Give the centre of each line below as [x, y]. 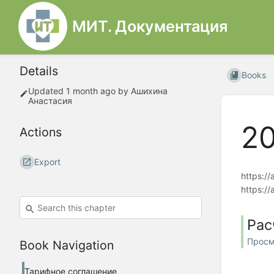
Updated [47, 91]
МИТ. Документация [150, 26]
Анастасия [50, 101]
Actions [41, 132]
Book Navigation [67, 246]
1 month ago [91, 91]
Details [39, 71]
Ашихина [149, 91]
